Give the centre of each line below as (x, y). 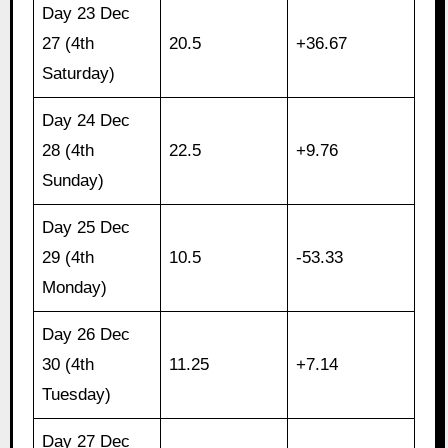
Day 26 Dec (86, 335)
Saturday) (79, 74)
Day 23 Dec (86, 14)
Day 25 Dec (86, 228)
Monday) (75, 288)
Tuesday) (77, 395)
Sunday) (73, 181)
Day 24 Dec (86, 121)
